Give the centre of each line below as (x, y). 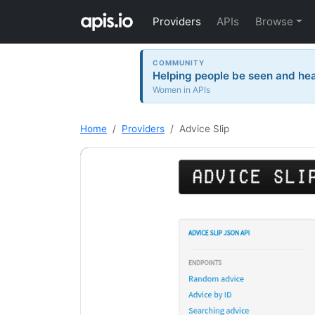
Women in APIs (182, 89)
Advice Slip (204, 129)
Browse (274, 21)
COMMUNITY (179, 62)
